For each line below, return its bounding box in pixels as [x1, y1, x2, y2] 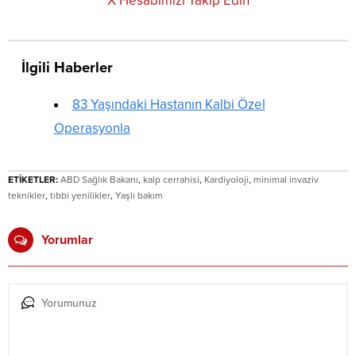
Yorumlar [41, 232, 93, 249]
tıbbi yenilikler [50, 190, 110, 202]
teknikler [8, 190, 45, 202]
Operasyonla [53, 120, 130, 137]
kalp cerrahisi [143, 174, 199, 186]
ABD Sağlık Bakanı [60, 174, 138, 186]
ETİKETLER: [8, 174, 58, 186]
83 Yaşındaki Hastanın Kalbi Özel [72, 96, 265, 114]
